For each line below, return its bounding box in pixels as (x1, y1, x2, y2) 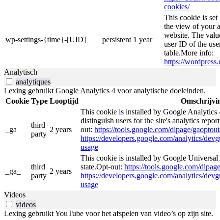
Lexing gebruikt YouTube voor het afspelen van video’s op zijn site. (4, 209, 213, 218)
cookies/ (164, 2, 190, 11)
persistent (102, 35, 131, 44)
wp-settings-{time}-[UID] (5, 35, 86, 44)
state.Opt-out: (81, 162, 124, 171)
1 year (133, 35, 152, 44)
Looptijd (50, 96, 79, 105)
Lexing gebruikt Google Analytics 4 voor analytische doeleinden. (4, 86, 206, 95)
